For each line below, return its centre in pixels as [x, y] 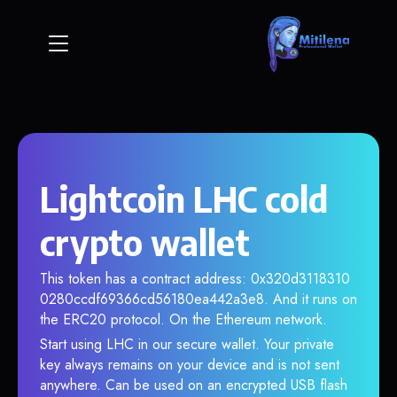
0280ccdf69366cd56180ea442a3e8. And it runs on [198, 299]
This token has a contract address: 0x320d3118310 [195, 279]
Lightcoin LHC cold [184, 198]
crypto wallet [145, 242]
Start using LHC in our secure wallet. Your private [187, 344]
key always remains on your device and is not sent [190, 365]
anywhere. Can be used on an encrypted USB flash [194, 385]
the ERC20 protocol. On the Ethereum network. [183, 319]
